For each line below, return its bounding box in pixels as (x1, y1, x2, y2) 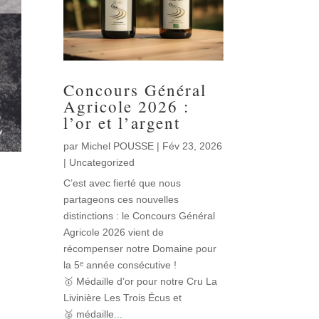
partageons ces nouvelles (63, 194, 179, 206)
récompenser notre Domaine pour (63, 243, 217, 255)
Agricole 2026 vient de (63, 226, 164, 239)
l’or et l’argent (63, 112, 181, 134)
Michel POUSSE (81, 140, 155, 152)
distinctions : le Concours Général (63, 210, 216, 222)
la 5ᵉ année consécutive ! (63, 259, 177, 271)
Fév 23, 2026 (162, 140, 223, 152)
